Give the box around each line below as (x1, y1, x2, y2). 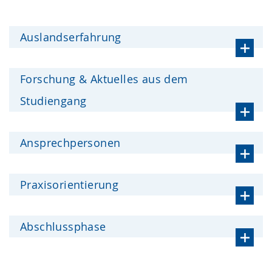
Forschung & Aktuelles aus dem (20, 71, 188, 86)
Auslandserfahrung (20, 29, 121, 44)
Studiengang (20, 93, 87, 108)
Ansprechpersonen (20, 135, 121, 150)
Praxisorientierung (20, 177, 119, 192)
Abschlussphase (20, 219, 106, 234)
